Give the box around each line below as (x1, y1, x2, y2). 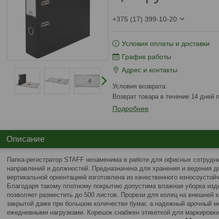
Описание (6, 134, 44, 144)
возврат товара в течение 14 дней (116, 93, 216, 100)
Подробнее (112, 105, 149, 112)
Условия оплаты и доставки (121, 40, 210, 47)
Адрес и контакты (121, 66, 177, 74)
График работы (121, 53, 171, 61)
